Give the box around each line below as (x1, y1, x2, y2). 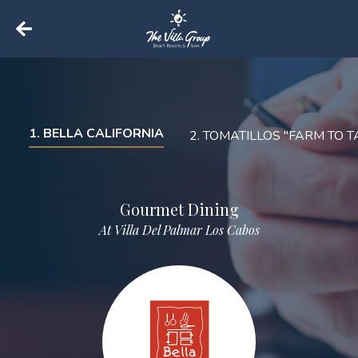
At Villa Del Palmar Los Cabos (98, 221, 260, 239)
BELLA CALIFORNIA (43, 125, 164, 143)
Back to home (15, 38, 92, 56)
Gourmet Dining (119, 198, 239, 221)
